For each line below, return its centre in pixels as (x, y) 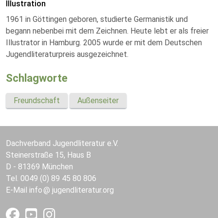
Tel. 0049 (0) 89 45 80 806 (51, 178)
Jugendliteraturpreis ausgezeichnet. (67, 54)
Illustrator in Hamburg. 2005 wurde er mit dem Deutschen (104, 43)
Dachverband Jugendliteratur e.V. (62, 143)
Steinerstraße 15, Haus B (48, 155)
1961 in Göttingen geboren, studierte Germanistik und (97, 19)
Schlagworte (37, 78)
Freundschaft (37, 100)
